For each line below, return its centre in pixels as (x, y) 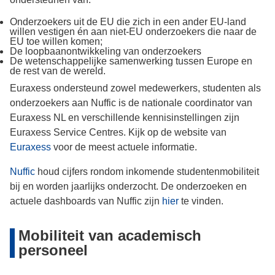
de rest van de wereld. (58, 71)
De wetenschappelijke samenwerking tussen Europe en (131, 61)
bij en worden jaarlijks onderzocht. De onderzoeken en (128, 186)
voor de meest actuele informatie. (124, 147)
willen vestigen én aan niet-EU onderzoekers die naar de (133, 32)
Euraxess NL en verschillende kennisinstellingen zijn (125, 118)
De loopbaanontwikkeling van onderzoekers (106, 51)
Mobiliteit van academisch (110, 235)
